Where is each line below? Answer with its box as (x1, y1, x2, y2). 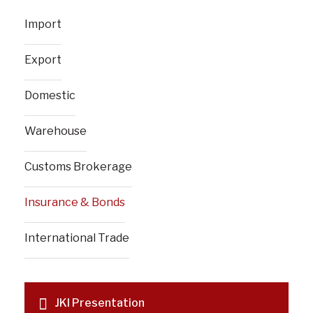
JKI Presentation (54, 296, 145, 310)
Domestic (24, 89, 75, 102)
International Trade (24, 231, 129, 245)
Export (24, 53, 61, 66)
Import (24, 17, 61, 31)
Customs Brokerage (24, 160, 132, 173)
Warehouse (24, 124, 87, 138)
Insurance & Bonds (24, 196, 125, 209)
